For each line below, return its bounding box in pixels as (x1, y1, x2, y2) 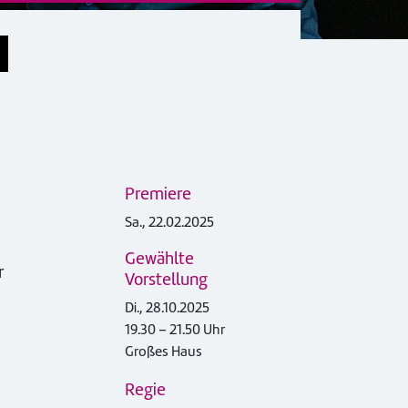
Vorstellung (125, 268, 208, 291)
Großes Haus (125, 342, 202, 362)
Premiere (125, 182, 191, 206)
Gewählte (125, 247, 194, 270)
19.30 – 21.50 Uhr (125, 321, 225, 340)
